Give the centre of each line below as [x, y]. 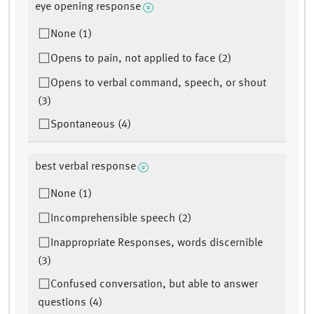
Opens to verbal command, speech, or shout [158, 84]
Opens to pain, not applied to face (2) [141, 59]
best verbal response [86, 167]
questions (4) [70, 303]
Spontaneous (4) [91, 125]
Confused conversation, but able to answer [154, 285]
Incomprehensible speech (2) [121, 219]
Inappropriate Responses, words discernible [157, 244]
